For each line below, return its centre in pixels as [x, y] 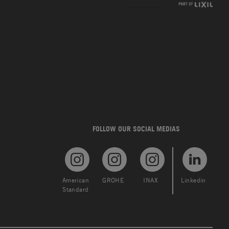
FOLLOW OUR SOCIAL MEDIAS [136, 129]
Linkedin [193, 180]
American [75, 180]
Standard [76, 190]
